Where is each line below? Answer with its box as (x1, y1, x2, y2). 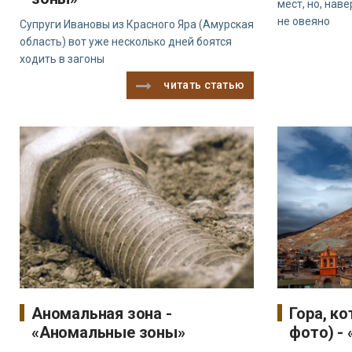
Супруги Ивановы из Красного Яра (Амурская (20, 18, 254, 31)
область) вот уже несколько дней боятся (20, 35, 232, 49)
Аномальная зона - (31, 303, 172, 323)
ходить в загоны (20, 53, 104, 66)
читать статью (163, 79, 245, 92)
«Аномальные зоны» (31, 322, 185, 342)
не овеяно (277, 15, 331, 28)
